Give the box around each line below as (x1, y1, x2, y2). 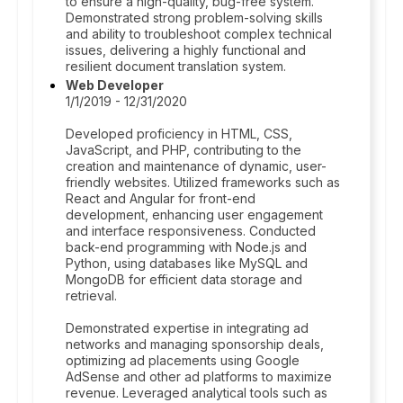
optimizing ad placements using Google (66, 353, 300, 368)
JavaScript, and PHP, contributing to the (66, 142, 301, 157)
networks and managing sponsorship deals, (66, 336, 324, 352)
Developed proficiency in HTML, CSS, (66, 126, 292, 141)
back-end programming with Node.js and (66, 239, 307, 255)
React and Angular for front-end (66, 191, 255, 206)
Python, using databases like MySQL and (66, 255, 308, 271)
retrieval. (66, 288, 117, 303)
